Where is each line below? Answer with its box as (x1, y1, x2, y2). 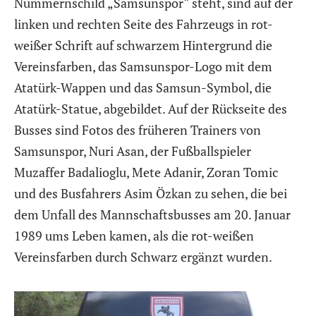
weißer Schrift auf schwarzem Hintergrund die (14, 36, 272, 54)
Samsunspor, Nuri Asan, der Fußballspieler (14, 142, 251, 159)
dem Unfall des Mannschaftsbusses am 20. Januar (14, 205, 291, 223)
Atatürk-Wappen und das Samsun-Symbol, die (14, 78, 272, 96)
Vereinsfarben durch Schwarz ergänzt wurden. (14, 248, 272, 265)
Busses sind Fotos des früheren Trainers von (14, 121, 261, 138)
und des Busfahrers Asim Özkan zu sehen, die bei (14, 184, 287, 202)
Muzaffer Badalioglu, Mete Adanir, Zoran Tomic (14, 163, 278, 181)
